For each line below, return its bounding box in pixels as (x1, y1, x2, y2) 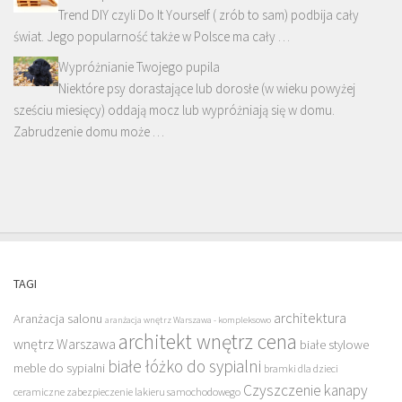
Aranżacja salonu (13, 310, 102, 327)
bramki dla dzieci (264, 361, 338, 375)
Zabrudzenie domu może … (13, 122, 164, 140)
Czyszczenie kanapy (243, 380, 368, 400)
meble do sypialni (13, 359, 105, 376)
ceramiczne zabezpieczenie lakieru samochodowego (13, 384, 240, 398)
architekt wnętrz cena (118, 328, 297, 354)
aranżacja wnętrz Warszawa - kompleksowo (105, 313, 271, 326)
